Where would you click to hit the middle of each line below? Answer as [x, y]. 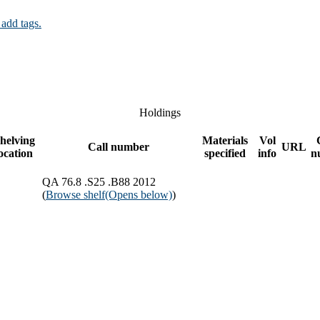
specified [225, 153]
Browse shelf [75, 194]
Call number [118, 146]
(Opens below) [139, 194]
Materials [225, 140]
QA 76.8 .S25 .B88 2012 [99, 181]
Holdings [160, 112]
